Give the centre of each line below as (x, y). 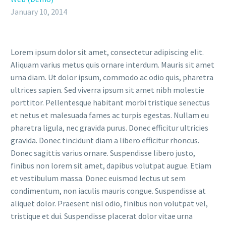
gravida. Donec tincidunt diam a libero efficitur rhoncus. (105, 140)
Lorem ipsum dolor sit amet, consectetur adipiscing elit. (107, 52)
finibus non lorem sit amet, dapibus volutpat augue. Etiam (111, 165)
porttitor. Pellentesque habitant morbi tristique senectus (110, 102)
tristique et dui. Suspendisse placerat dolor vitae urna (102, 216)
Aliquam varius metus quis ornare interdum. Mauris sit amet (112, 64)
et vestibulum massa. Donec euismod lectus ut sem (98, 178)
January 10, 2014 (39, 11)
